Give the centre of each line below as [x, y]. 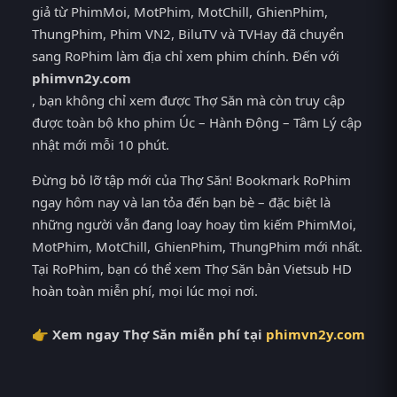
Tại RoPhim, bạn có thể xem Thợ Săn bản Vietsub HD [192, 268]
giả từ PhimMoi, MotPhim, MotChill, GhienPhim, [180, 12]
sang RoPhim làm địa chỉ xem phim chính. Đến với [186, 56]
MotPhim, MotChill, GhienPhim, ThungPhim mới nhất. [197, 246]
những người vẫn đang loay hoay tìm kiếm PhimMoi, [194, 224]
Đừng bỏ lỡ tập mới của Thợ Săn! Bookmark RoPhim [191, 179]
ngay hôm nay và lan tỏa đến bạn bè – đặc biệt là [181, 202]
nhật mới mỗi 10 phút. [101, 145]
